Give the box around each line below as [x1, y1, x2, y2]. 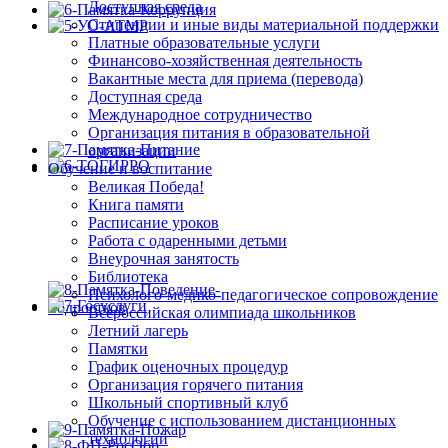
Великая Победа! [88, 178, 204, 196]
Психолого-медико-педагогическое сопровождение [88, 286, 438, 304]
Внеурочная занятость [88, 250, 239, 268]
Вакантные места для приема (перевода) [88, 70, 363, 88]
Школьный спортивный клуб [88, 394, 288, 412]
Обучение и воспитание [48, 160, 212, 178]
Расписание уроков [88, 214, 219, 232]
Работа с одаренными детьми [88, 232, 287, 250]
